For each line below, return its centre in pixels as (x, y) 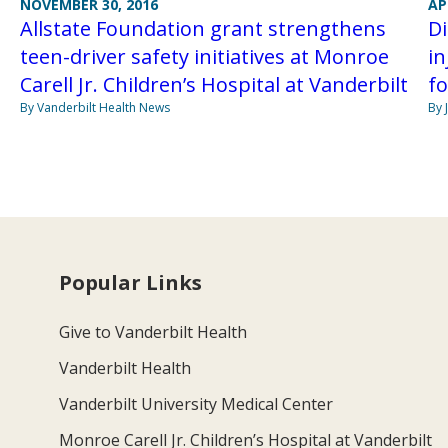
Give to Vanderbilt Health (153, 332)
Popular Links (131, 283)
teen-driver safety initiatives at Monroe (204, 57)
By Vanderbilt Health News (94, 108)
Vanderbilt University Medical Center (196, 404)
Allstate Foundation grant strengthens (202, 29)
